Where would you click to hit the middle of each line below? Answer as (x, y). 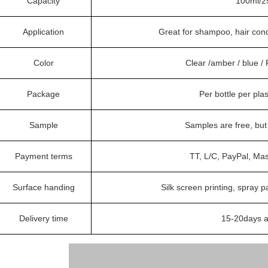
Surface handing (43, 187)
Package (43, 94)
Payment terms (43, 156)
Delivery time (43, 218)
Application (43, 32)
